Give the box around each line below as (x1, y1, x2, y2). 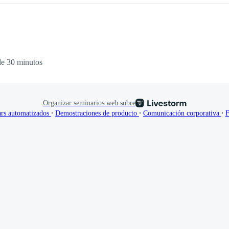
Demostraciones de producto (55, 109, 139, 118)
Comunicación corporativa (143, 109, 221, 118)
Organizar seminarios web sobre (42, 99, 135, 107)
